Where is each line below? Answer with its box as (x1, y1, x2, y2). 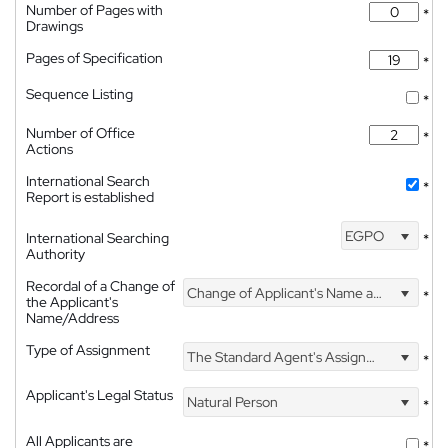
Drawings (26, 17, 83, 35)
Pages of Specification (26, 49, 163, 67)
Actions (26, 140, 73, 158)
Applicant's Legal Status (26, 386, 173, 405)
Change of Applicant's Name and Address (184, 283, 374, 302)
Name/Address (26, 309, 119, 327)
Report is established (26, 188, 154, 206)
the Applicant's (26, 293, 118, 311)
